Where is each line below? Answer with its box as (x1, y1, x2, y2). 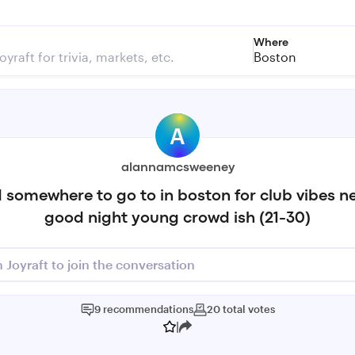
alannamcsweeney (120, 162, 235, 174)
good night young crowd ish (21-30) (44, 212, 311, 225)
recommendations (102, 303, 193, 315)
